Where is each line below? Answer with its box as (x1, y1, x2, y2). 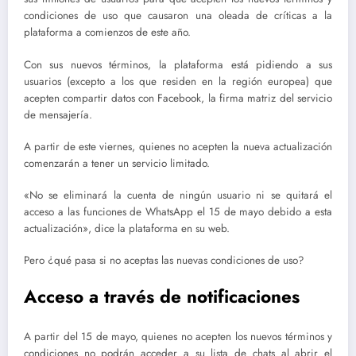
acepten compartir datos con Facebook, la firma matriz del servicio (24, 90, 332, 106)
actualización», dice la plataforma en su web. (24, 220, 230, 236)
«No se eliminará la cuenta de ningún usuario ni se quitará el (24, 187, 332, 203)
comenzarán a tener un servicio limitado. (24, 155, 210, 171)
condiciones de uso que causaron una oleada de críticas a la (24, 8, 332, 24)
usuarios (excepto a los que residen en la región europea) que (24, 73, 332, 89)
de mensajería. (24, 106, 92, 122)
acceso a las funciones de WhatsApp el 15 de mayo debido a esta (24, 203, 332, 219)
